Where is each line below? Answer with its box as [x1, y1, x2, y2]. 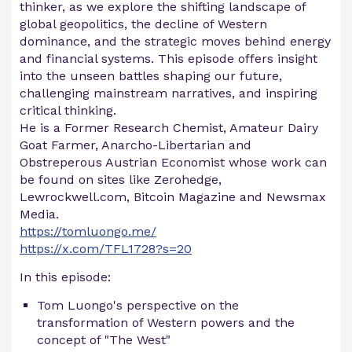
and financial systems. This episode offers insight [20, 51, 317, 67]
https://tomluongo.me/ [20, 224, 156, 240]
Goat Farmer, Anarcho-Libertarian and [20, 137, 251, 153]
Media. [20, 207, 59, 222]
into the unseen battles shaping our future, [20, 68, 282, 84]
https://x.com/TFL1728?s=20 [20, 241, 192, 257]
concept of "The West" [37, 332, 170, 348]
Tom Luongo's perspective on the [37, 298, 239, 313]
